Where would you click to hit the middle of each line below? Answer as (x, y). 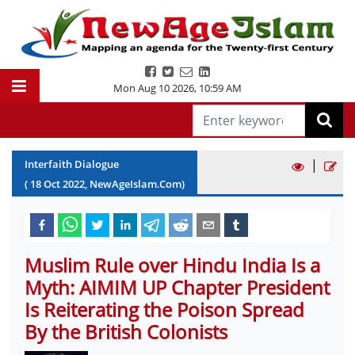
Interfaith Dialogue (72, 164)
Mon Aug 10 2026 (154, 88)
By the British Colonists (126, 332)
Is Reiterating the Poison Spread (164, 309)
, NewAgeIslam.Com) (135, 184)
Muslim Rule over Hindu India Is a (172, 265)
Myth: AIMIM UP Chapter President (177, 287)
